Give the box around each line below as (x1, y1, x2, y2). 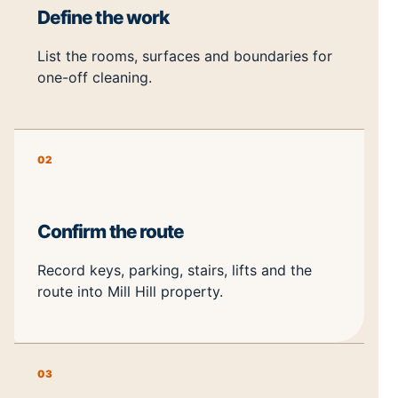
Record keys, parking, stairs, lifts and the (37, 260, 312, 279)
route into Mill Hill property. (37, 282, 223, 300)
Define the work (37, 6, 169, 29)
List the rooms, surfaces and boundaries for (37, 46, 332, 65)
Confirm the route (37, 220, 185, 243)
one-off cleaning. (37, 68, 152, 86)
